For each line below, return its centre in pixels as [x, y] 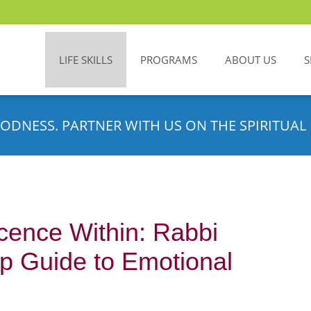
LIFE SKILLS [86, 60]
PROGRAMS [169, 60]
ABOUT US [251, 60]
